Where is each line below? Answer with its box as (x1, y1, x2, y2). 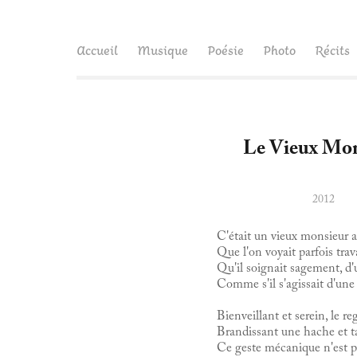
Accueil (76, 40, 118, 60)
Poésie (207, 40, 244, 60)
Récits (315, 40, 350, 60)
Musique (137, 40, 188, 60)
